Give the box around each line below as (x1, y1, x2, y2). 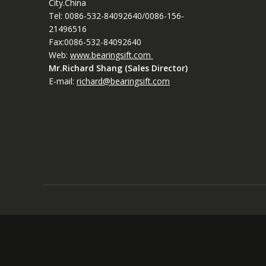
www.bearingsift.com (70, 49, 153, 61)
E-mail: (49, 75, 77, 87)
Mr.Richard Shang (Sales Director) (49, 62, 192, 74)
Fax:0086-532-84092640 (49, 36, 141, 47)
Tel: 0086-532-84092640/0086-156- (49, 9, 184, 21)
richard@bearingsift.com (77, 75, 170, 87)
